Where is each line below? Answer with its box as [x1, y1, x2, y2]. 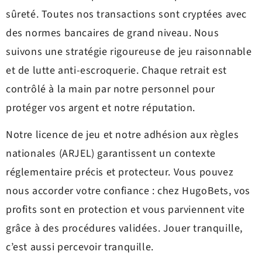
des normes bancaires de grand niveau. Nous [6, 25, 219, 40]
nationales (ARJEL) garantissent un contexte [6, 146, 216, 161]
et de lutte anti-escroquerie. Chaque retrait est [6, 63, 227, 78]
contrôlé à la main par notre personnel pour [6, 81, 215, 96]
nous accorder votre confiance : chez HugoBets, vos [6, 184, 251, 199]
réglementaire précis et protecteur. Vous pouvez [6, 165, 234, 180]
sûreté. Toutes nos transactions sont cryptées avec [6, 6, 247, 22]
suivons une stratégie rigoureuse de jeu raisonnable [6, 44, 252, 59]
